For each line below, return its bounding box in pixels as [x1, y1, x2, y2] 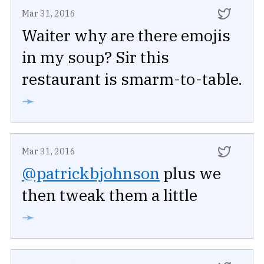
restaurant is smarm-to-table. [22, 68, 242, 90]
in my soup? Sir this [22, 47, 169, 68]
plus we [160, 163, 221, 184]
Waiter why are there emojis [22, 25, 230, 46]
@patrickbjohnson [22, 163, 160, 184]
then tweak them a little [22, 184, 197, 206]
